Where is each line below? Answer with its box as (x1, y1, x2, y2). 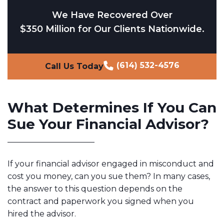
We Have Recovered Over (51, 9, 172, 20)
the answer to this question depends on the (7, 183, 182, 193)
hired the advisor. (7, 208, 76, 218)
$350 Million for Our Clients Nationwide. (19, 23, 204, 34)
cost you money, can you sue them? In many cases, (7, 171, 210, 181)
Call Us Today (44, 61, 103, 71)
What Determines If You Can (7, 98, 216, 116)
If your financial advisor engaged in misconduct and (7, 158, 214, 168)
